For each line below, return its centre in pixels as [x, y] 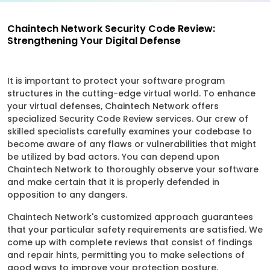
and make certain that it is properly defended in [113, 182]
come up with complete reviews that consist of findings [130, 242]
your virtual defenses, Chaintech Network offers [113, 106]
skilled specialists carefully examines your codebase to [130, 131]
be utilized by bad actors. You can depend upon [113, 157]
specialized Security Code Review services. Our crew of [128, 119]
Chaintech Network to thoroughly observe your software [133, 169]
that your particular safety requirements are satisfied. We [135, 230]
